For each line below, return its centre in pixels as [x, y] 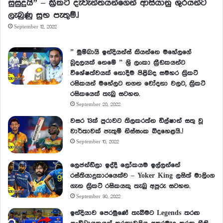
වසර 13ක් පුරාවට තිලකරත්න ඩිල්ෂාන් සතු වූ [137, 121]
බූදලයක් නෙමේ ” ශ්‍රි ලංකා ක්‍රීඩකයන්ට [128, 63]
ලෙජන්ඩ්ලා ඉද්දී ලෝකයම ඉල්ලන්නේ [125, 166]
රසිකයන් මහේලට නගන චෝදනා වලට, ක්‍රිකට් [138, 84]
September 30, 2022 [98, 197]
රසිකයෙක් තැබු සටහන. [105, 94]
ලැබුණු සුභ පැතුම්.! [43, 16]
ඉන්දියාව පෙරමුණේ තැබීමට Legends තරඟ [135, 213]
